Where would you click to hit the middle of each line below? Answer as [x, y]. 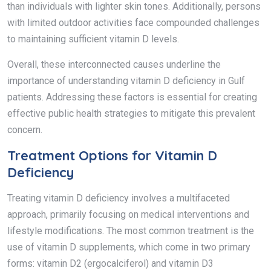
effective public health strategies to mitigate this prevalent [131, 113]
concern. [25, 129]
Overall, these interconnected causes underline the [114, 64]
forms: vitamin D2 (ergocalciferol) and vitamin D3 [110, 263]
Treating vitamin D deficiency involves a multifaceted [119, 198]
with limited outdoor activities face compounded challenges [133, 22]
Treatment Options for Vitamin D [112, 155]
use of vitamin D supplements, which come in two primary [129, 247]
